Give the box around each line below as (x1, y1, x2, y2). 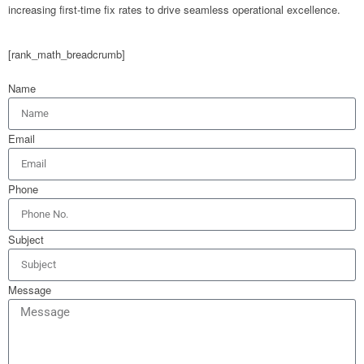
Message (8, 281, 51, 297)
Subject (8, 231, 44, 247)
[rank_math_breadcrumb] (8, 45, 125, 62)
